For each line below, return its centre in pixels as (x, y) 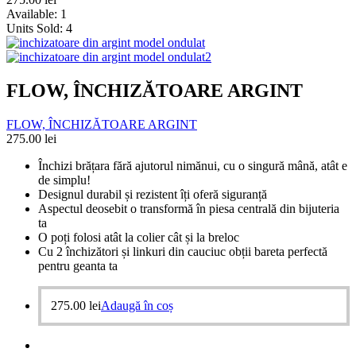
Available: (33, 14)
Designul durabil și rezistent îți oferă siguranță (153, 194)
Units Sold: (36, 28)
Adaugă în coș (137, 305)
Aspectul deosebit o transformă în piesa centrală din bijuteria (189, 208)
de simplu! (64, 180)
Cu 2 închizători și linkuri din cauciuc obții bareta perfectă (183, 251)
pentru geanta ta (78, 265)
